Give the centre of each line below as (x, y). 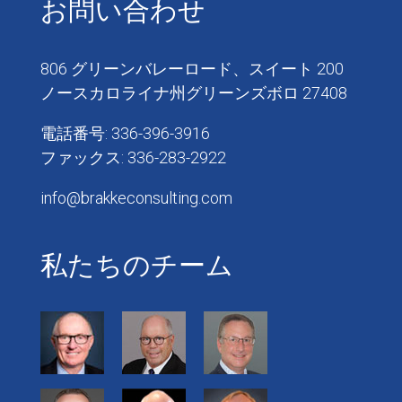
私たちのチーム (136, 265)
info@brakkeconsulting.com (136, 197)
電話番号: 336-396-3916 (125, 133)
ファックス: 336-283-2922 (133, 157)
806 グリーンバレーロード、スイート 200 (192, 68)
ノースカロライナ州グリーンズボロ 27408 (193, 92)
